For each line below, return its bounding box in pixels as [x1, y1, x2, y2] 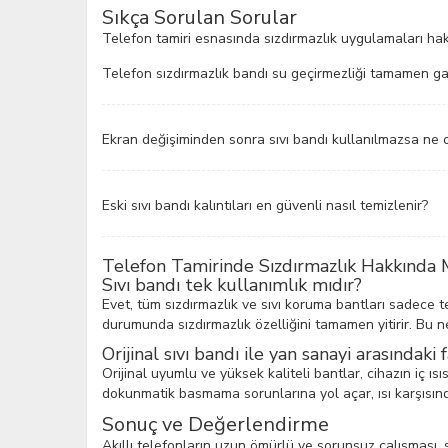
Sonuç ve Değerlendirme [102, 411, 329, 438]
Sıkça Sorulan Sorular [102, 4, 297, 31]
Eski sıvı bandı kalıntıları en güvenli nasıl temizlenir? [102, 196, 428, 215]
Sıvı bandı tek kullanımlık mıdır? [102, 273, 362, 297]
